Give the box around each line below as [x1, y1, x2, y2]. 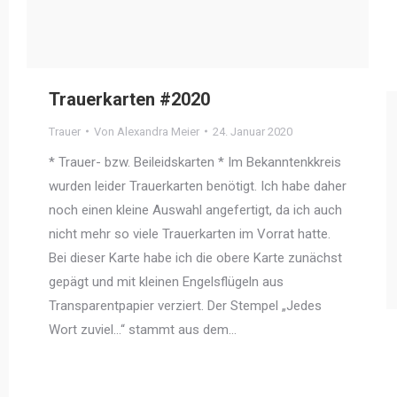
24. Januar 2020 [213, 124, 292, 138]
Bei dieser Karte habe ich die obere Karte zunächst [49, 249, 342, 266]
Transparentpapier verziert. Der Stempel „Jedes [49, 297, 322, 314]
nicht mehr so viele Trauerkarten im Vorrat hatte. [49, 225, 331, 242]
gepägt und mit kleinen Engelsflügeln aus [49, 273, 284, 290]
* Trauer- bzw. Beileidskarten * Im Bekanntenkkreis [49, 153, 341, 170]
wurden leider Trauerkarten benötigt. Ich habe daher [49, 177, 346, 194]
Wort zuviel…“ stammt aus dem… [49, 321, 237, 338]
